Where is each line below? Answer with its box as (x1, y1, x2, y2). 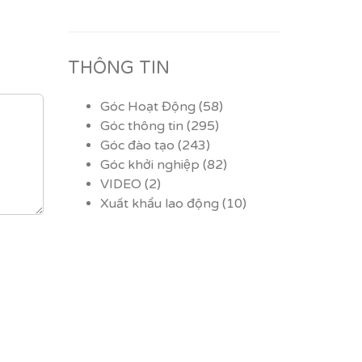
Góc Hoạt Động (99, 99, 196, 115)
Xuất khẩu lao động (99, 196, 219, 212)
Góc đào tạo (99, 137, 175, 154)
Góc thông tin (99, 118, 183, 134)
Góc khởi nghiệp (99, 157, 200, 173)
